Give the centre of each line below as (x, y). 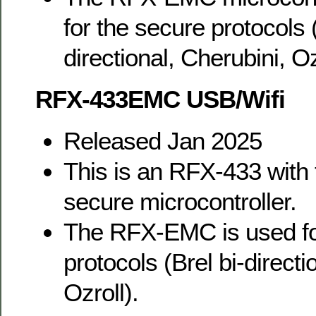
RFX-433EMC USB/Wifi (160, 99)
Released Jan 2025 (163, 140)
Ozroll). (101, 292)
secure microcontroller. (180, 201)
